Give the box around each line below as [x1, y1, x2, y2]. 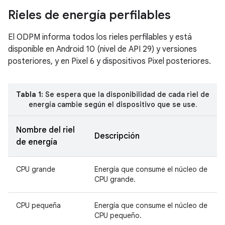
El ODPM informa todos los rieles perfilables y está [8, 32, 192, 42]
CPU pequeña [16, 200, 61, 210]
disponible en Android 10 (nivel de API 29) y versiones [8, 44, 197, 54]
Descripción [94, 131, 140, 141]
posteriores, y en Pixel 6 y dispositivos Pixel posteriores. [8, 56, 211, 66]
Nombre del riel [16, 125, 75, 135]
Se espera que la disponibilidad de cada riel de [43, 89, 209, 99]
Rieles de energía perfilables [8, 7, 171, 23]
